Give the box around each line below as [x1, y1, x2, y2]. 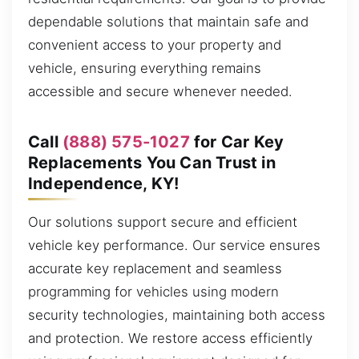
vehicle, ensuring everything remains [28, 59, 261, 76]
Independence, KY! [28, 173, 179, 193]
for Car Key [189, 131, 284, 151]
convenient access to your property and [28, 36, 281, 53]
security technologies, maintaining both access [28, 306, 325, 323]
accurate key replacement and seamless [28, 260, 282, 276]
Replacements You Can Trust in [28, 152, 276, 172]
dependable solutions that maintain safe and [28, 13, 309, 30]
